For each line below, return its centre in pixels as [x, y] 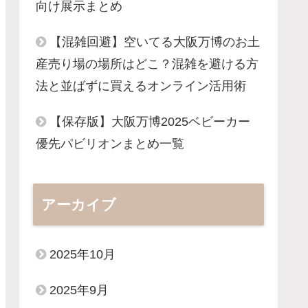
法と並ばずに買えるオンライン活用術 [141, 86]
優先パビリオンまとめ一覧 [110, 143]
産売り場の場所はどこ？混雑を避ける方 [147, 64]
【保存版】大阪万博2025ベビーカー [150, 121]
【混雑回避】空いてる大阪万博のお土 [155, 42]
